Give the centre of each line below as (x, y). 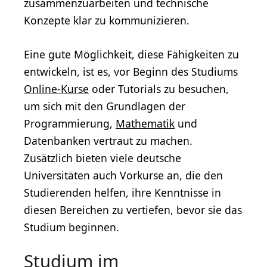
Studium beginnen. (72, 227)
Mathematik (145, 123)
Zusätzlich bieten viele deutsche (103, 158)
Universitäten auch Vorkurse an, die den (123, 175)
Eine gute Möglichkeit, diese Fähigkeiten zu (131, 54)
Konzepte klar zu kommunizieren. (107, 20)
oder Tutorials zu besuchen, (159, 89)
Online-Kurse (56, 89)
